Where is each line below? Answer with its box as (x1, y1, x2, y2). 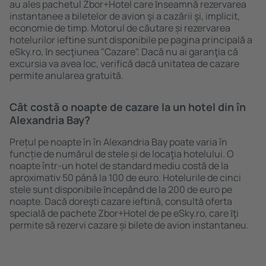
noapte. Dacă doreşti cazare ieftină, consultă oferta (9, 195, 232, 208)
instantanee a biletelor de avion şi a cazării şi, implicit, (9, 9, 240, 23)
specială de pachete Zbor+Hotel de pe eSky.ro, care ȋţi (9, 207, 239, 220)
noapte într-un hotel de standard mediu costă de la (9, 159, 229, 172)
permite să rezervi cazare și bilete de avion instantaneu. (9, 218, 249, 232)
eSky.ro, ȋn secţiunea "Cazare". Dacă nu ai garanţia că (9, 45, 238, 58)
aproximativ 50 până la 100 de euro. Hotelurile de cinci (9, 171, 241, 184)
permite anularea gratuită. (9, 69, 123, 82)
